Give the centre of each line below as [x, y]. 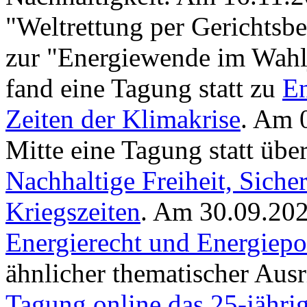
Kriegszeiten [73, 212]
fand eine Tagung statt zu [144, 88]
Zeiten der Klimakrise [123, 119]
